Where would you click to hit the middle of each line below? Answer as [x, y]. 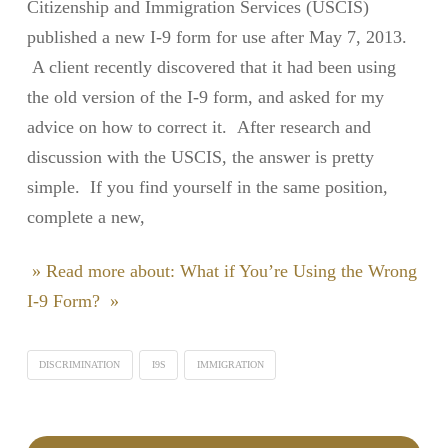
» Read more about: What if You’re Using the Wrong [221, 270]
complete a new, [85, 217]
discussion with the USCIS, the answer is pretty [200, 157]
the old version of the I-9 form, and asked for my [205, 97]
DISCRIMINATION [80, 364]
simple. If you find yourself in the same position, [207, 187]
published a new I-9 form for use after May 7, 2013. [216, 37]
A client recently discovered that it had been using [211, 67]
